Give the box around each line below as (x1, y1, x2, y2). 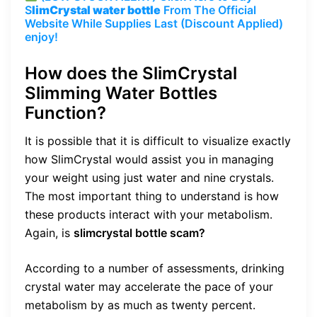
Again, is (25, 226, 74, 241)
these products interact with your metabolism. (25, 207, 272, 222)
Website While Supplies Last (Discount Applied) (25, 16, 283, 30)
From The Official (161, 2, 256, 17)
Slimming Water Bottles (25, 83, 217, 104)
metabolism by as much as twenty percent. (25, 298, 255, 313)
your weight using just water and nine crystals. (25, 171, 274, 185)
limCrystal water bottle (32, 2, 161, 17)
